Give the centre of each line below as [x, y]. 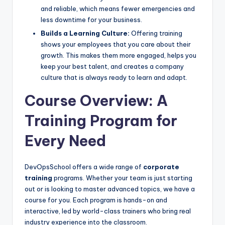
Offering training [156, 33]
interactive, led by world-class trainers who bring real [108, 211]
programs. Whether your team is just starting [122, 178]
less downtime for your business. [91, 19]
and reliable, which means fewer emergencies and [118, 8]
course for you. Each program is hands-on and [96, 200]
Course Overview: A [96, 101]
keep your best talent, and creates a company [112, 67]
